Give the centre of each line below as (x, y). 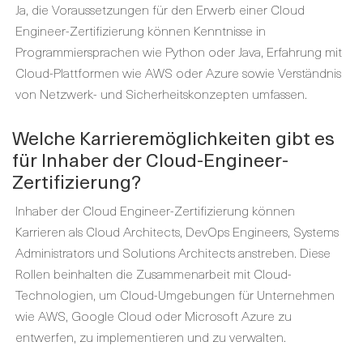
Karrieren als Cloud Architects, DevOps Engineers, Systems (177, 231)
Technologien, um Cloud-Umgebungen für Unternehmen (175, 294)
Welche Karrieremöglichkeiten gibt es (173, 137)
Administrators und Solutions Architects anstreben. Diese (173, 252)
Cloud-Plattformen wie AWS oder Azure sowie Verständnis (178, 72)
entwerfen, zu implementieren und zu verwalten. (151, 336)
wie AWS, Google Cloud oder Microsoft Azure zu (154, 315)
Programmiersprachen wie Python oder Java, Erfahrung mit (179, 51)
